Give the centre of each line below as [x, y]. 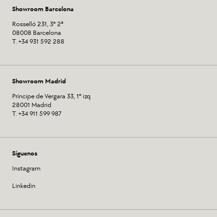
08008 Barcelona [37, 33]
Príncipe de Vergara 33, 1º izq [51, 96]
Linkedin [24, 186]
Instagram [26, 169]
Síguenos [25, 154]
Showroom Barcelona [43, 9]
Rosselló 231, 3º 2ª [38, 24]
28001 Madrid [32, 105]
